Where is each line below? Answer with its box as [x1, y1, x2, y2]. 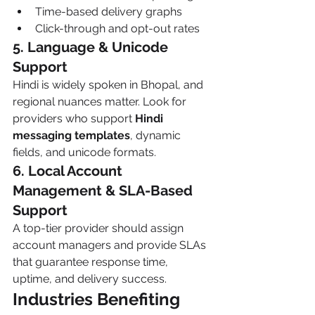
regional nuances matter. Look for [13, 95, 189, 108]
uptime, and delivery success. [13, 272, 167, 285]
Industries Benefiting [13, 289, 184, 309]
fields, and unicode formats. [13, 146, 156, 159]
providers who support [13, 112, 135, 125]
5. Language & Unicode [13, 39, 172, 56]
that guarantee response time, [13, 255, 171, 269]
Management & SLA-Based [13, 182, 196, 199]
